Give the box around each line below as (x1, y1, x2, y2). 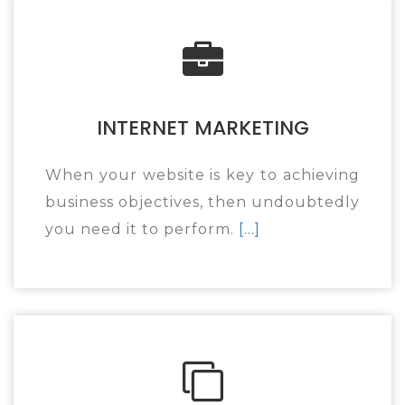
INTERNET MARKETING (96, 114, 309, 142)
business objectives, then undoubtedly (45, 193, 360, 211)
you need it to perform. (45, 221, 239, 238)
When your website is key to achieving (45, 166, 360, 184)
